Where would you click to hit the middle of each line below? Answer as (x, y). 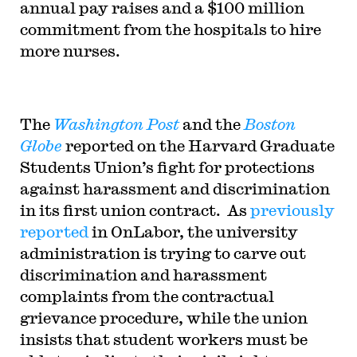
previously (292, 210)
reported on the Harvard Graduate (198, 145)
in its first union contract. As (135, 210)
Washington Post (116, 124)
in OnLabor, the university (193, 231)
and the (211, 124)
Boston (269, 124)
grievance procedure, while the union (163, 318)
